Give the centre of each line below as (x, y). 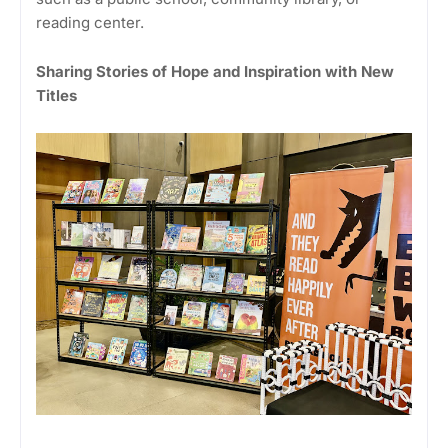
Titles (56, 96)
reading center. (90, 23)
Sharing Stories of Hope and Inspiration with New (215, 72)
